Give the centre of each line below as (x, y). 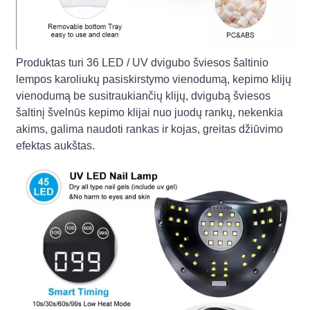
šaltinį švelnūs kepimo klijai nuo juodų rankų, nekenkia (150, 113)
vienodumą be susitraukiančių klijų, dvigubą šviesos (144, 96)
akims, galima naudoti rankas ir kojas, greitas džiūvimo (150, 129)
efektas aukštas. (56, 146)
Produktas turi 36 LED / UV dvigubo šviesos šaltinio (143, 63)
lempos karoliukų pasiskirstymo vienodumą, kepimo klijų (154, 80)
